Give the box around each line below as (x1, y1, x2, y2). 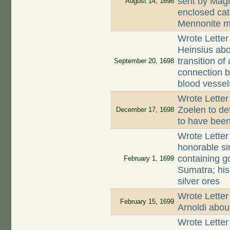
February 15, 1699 (120, 198, 174, 206)
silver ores (178, 176, 220, 187)
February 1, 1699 (123, 155, 174, 163)
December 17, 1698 (116, 106, 174, 114)
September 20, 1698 (113, 57, 174, 65)
